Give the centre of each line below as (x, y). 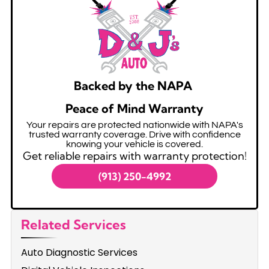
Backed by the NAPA (134, 86)
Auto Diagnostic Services (80, 252)
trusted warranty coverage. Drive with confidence (134, 135)
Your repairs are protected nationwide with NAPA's (134, 125)
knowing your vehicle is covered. (134, 144)
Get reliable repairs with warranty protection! (134, 156)
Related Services (74, 224)
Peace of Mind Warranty (134, 109)
